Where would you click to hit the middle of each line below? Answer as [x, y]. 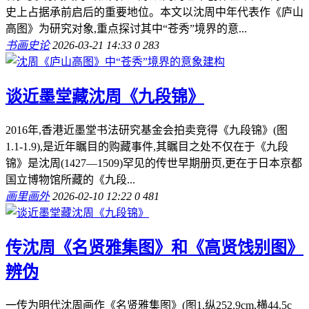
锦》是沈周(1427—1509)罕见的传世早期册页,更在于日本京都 [154, 163]
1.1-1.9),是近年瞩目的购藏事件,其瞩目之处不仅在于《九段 [147, 146]
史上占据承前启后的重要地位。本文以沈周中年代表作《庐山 [154, 12]
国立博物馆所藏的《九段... [70, 179]
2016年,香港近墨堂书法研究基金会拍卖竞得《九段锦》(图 [147, 130]
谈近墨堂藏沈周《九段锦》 [105, 96]
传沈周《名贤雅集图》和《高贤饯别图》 [154, 247]
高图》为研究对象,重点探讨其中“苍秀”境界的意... [126, 28]
